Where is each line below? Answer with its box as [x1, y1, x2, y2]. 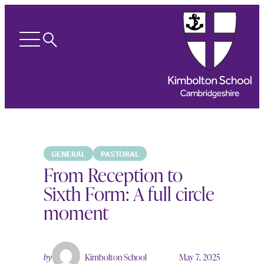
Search [49, 28, 94, 45]
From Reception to [44, 161, 183, 188]
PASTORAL [100, 150, 139, 159]
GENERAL [51, 150, 86, 159]
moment [44, 199, 109, 226]
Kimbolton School [85, 250, 147, 263]
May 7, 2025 [179, 250, 220, 263]
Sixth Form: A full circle [44, 180, 215, 207]
